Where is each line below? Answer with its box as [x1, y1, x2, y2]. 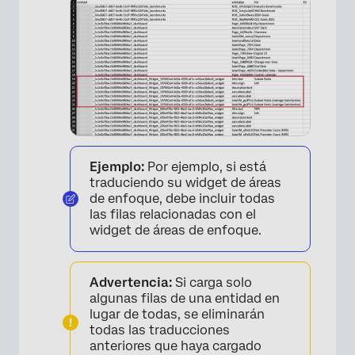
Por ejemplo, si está [147, 158, 266, 174]
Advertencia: [90, 274, 172, 290]
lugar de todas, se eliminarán [90, 306, 265, 322]
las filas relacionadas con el [90, 206, 256, 222]
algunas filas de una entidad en [90, 290, 280, 306]
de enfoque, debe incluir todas [90, 190, 275, 206]
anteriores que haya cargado [90, 338, 261, 353]
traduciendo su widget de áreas [90, 174, 281, 190]
